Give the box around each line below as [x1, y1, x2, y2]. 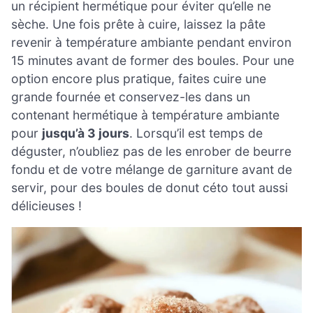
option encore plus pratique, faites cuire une [11, 71, 266, 86]
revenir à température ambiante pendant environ [11, 34, 291, 50]
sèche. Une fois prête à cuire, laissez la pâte [11, 16, 265, 31]
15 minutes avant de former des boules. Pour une [11, 52, 294, 68]
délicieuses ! [11, 198, 82, 213]
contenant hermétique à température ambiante [11, 107, 279, 122]
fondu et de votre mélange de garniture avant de [11, 161, 292, 177]
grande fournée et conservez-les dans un [11, 89, 250, 104]
